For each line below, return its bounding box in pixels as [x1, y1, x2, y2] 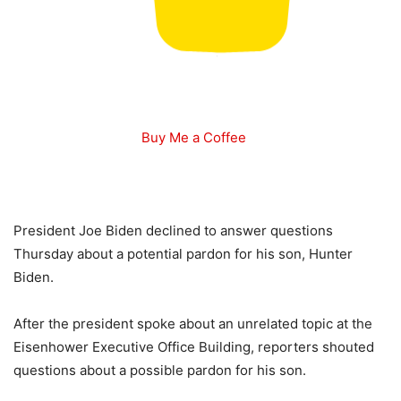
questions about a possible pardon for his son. [13, 362, 306, 380]
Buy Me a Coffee [141, 129, 246, 147]
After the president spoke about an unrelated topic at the [13, 315, 372, 333]
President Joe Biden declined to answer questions [13, 222, 333, 240]
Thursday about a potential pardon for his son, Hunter [13, 245, 353, 263]
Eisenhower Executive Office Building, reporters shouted [13, 338, 374, 356]
